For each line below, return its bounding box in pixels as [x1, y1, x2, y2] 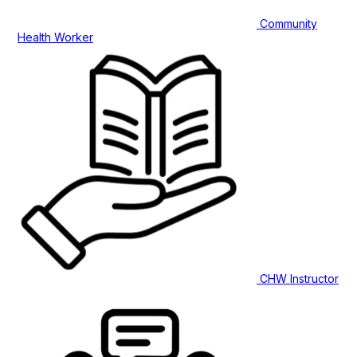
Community [260, 17, 317, 31]
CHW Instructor [260, 272, 339, 286]
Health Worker [18, 30, 93, 45]
